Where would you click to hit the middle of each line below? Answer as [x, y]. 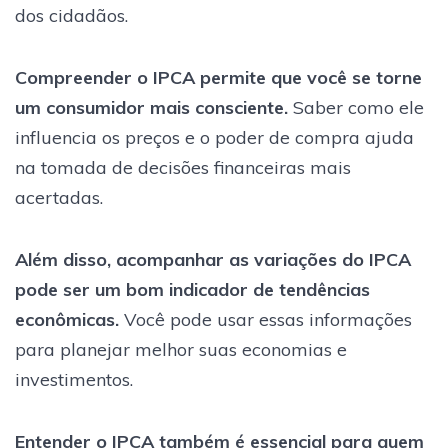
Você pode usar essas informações [265, 319]
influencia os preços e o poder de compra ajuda [214, 137]
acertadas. [59, 197]
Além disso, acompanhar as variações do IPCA [213, 259]
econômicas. [67, 319]
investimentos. [74, 379]
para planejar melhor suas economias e [181, 349]
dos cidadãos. [71, 15]
